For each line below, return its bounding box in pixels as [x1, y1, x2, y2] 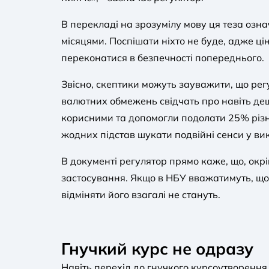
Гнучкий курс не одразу [61, 238, 253, 259]
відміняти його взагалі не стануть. [61, 189, 220, 201]
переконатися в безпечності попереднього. [61, 52, 264, 64]
